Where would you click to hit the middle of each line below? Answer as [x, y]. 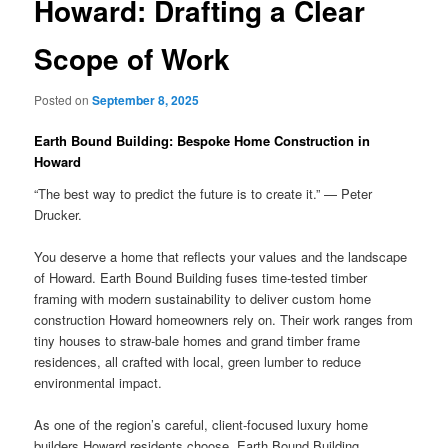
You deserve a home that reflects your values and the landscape [221, 256]
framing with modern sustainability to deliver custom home [203, 298]
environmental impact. [98, 382]
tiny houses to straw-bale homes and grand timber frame [197, 340]
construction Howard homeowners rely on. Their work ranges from [224, 319]
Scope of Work [132, 58]
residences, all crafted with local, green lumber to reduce [198, 361]
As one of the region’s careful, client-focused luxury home [201, 424]
